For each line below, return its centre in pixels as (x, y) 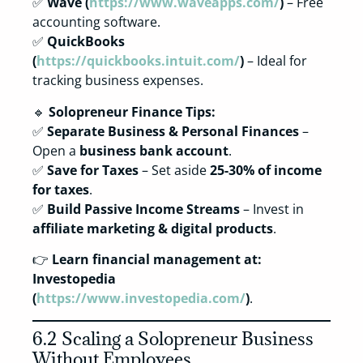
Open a (56, 150)
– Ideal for (275, 61)
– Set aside (174, 170)
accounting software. (96, 22)
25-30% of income (266, 170)
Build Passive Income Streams (143, 209)
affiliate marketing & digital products (153, 228)
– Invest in (272, 209)
